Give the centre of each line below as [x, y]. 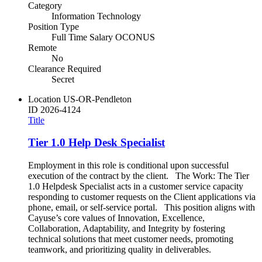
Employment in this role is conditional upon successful [128, 166]
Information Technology [96, 16]
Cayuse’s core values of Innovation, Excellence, [116, 218]
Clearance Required [65, 68]
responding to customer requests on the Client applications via [142, 197]
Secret [63, 79]
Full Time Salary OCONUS [103, 37]
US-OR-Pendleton [97, 99]
